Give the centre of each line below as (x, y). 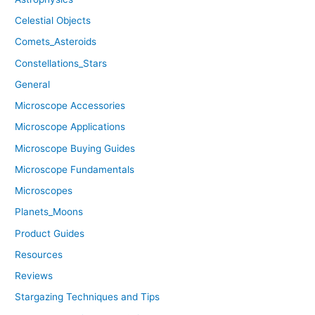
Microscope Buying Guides (75, 148)
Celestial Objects (53, 21)
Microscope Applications (70, 127)
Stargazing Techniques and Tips (88, 297)
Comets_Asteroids (56, 42)
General (33, 84)
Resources (39, 254)
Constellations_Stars (61, 63)
